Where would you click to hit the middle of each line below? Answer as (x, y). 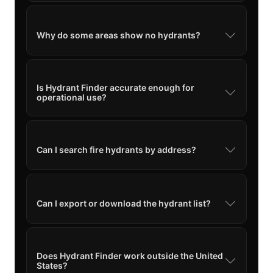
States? (52, 265)
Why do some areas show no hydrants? (119, 35)
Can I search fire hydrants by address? (116, 149)
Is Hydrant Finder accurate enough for (115, 87)
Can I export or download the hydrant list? (124, 203)
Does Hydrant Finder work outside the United (130, 255)
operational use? (72, 97)
